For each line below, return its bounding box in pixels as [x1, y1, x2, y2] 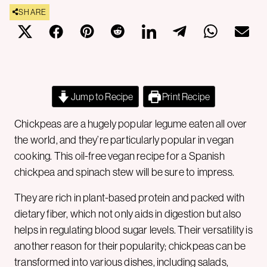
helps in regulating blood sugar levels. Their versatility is [14, 223, 253, 236]
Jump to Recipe [69, 91, 133, 102]
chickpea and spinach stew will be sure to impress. [14, 166, 234, 178]
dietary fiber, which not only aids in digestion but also [14, 207, 242, 220]
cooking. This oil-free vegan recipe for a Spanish [14, 150, 225, 162]
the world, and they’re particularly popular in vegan [14, 133, 234, 146]
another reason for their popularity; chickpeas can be [14, 240, 246, 252]
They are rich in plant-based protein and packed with [14, 191, 245, 204]
